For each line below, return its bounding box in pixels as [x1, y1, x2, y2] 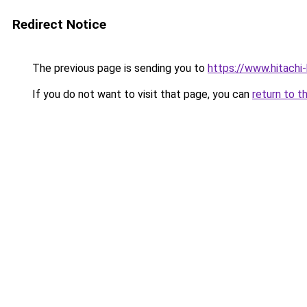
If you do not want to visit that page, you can [29, 88, 252, 101]
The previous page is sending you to [29, 62, 208, 75]
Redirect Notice [12, 16, 106, 32]
